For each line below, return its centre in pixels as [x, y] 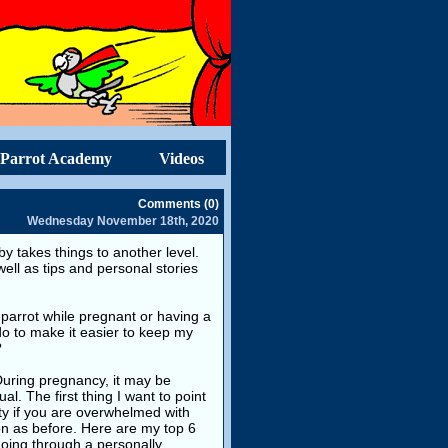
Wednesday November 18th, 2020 [123, 221]
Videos [181, 158]
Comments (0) [178, 204]
